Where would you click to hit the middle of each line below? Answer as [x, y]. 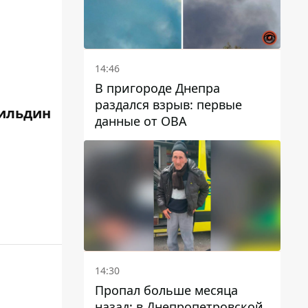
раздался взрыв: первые [168, 104]
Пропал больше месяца [166, 290]
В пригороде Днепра [157, 88]
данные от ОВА [141, 121]
